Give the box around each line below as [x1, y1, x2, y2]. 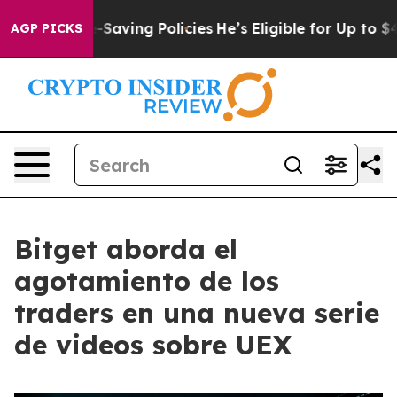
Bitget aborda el [14, 232, 237, 266]
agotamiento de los [14, 264, 279, 298]
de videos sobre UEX [14, 328, 292, 362]
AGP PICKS [11, 20, 82, 36]
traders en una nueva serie [14, 296, 379, 330]
